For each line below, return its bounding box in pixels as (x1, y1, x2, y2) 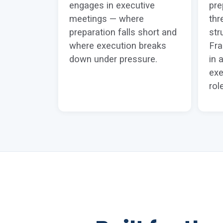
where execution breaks (69, 40, 166, 51)
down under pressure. (69, 54, 157, 65)
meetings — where (69, 13, 144, 24)
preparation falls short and (69, 27, 177, 38)
